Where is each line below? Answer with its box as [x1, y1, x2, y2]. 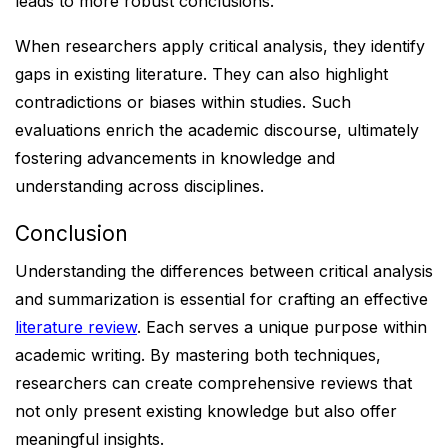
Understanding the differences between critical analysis [15, 261, 433, 281]
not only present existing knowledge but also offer [15, 401, 397, 421]
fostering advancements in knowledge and [15, 148, 335, 168]
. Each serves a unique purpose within [137, 317, 427, 337]
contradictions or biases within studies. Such [15, 92, 351, 112]
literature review [15, 317, 137, 337]
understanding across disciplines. [15, 176, 264, 196]
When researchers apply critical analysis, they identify [15, 36, 425, 56]
